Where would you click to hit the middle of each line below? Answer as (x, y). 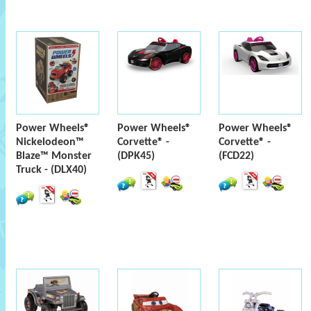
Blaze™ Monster (54, 156)
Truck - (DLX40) (51, 170)
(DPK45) (136, 156)
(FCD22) (236, 156)
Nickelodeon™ (50, 142)
